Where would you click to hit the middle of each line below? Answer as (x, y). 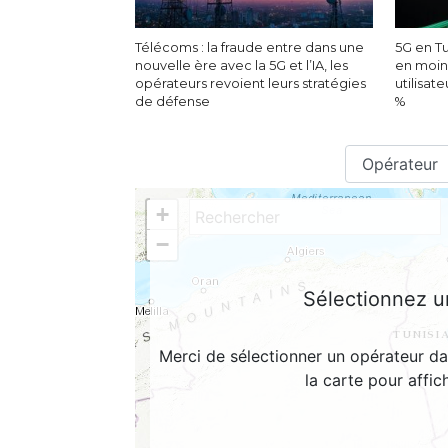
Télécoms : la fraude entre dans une (249, 47)
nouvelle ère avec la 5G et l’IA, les (241, 65)
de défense (172, 101)
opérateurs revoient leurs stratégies (250, 83)
